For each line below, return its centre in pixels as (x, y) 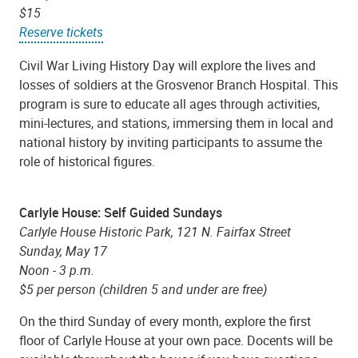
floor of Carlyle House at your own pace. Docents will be (176, 340)
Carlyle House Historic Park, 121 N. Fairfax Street (155, 231)
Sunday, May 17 (63, 251)
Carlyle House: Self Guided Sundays (121, 212)
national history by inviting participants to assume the (171, 142)
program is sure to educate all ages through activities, (169, 103)
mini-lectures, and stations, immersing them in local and (176, 123)
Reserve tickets (61, 32)
